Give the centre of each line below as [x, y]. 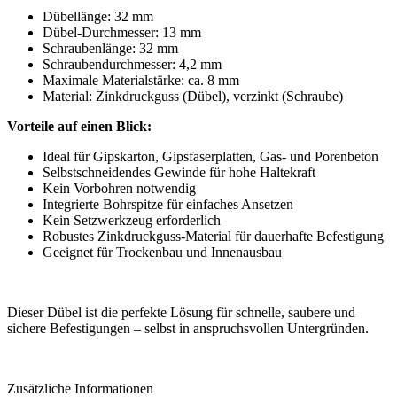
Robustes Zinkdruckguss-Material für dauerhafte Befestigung [213, 236]
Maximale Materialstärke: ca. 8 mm [141, 80]
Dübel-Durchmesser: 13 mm [122, 32]
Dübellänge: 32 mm [98, 16]
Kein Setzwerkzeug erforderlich [132, 220]
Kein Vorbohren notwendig [119, 188]
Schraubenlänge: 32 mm [110, 48]
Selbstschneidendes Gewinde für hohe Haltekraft [179, 172]
